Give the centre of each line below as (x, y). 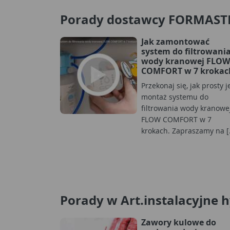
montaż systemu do (175, 97)
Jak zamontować (175, 41)
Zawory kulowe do (179, 222)
